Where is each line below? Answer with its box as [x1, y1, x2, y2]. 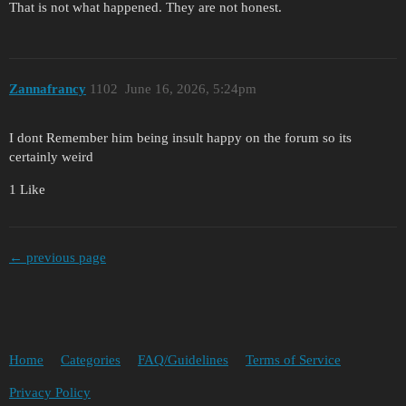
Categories [61, 353, 121, 368]
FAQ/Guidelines [138, 353, 228, 368]
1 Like [9, 182, 45, 198]
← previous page [9, 249, 106, 265]
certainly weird [9, 150, 93, 165]
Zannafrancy [9, 81, 86, 96]
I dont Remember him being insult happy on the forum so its [9, 130, 352, 146]
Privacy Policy [9, 385, 91, 401]
